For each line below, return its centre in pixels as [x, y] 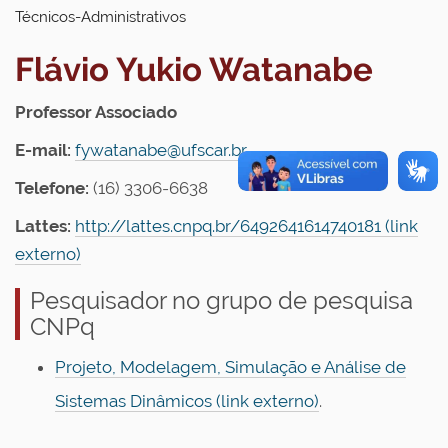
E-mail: [43, 150]
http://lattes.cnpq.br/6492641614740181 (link [246, 226]
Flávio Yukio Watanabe [194, 69]
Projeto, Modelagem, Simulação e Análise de [230, 367]
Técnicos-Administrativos [100, 17]
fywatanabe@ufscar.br [161, 150]
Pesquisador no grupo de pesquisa [221, 300]
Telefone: [52, 188]
